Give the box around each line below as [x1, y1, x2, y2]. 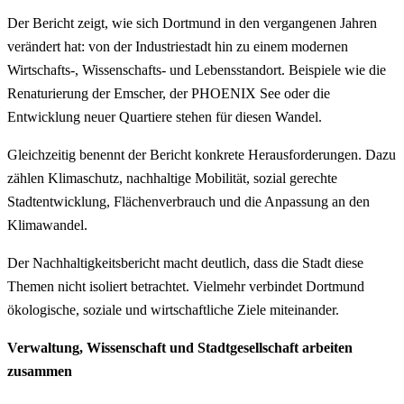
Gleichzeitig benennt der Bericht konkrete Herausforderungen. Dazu [7, 146, 396, 162]
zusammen [7, 363, 72, 379]
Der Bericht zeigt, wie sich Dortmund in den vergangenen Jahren [7, 14, 377, 31]
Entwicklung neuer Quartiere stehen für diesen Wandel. [7, 108, 322, 124]
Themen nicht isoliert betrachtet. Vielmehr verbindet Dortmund [7, 278, 364, 294]
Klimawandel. [7, 216, 87, 233]
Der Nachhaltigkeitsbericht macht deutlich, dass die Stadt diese [7, 254, 363, 271]
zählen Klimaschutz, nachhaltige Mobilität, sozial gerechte [7, 170, 337, 186]
